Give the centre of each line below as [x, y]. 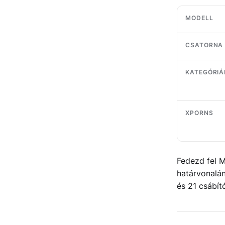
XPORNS [199, 113]
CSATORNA [204, 45]
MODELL [199, 18]
